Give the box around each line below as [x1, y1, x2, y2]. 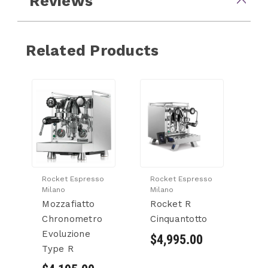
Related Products [26, 41, 159, 59]
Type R [42, 243, 74, 254]
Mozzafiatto [42, 199, 95, 209]
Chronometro [42, 214, 103, 224]
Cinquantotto [150, 214, 208, 224]
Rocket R [150, 199, 191, 209]
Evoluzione [42, 229, 90, 239]
